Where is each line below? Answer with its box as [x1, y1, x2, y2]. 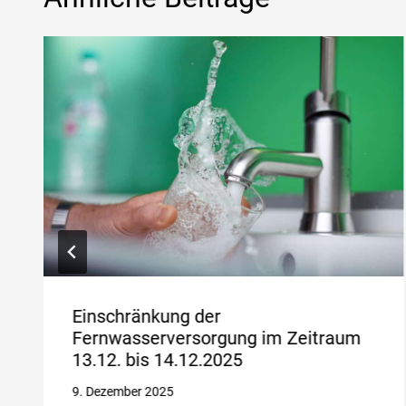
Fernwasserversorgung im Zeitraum [72, 326, 362, 349]
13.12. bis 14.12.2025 [72, 348, 243, 371]
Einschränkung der [72, 304, 221, 327]
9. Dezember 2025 [72, 384, 174, 400]
